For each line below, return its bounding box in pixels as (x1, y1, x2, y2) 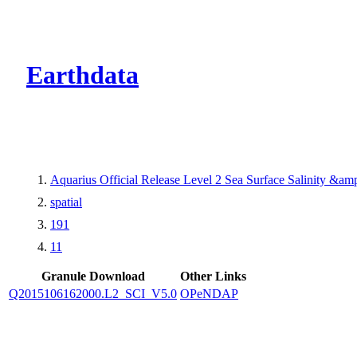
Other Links (180, 269, 246, 283)
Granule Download (41, 269, 145, 283)
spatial (50, 194, 82, 209)
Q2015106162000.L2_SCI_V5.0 (9, 286, 177, 300)
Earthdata (26, 61, 139, 90)
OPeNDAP (180, 286, 238, 300)
